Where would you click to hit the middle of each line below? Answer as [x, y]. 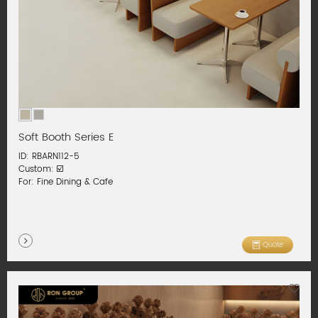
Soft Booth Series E [66, 138]
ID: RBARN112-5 [49, 156]
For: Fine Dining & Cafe [66, 182]
